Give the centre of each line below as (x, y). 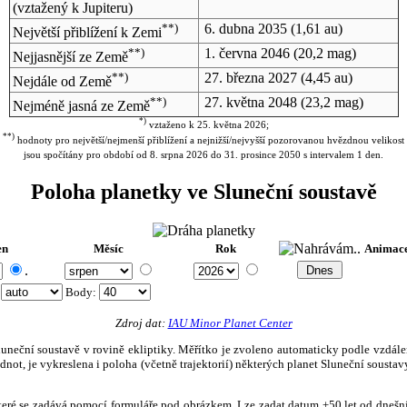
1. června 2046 (247, 53)
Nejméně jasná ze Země (81, 106)
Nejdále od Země (62, 82)
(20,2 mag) (323, 53)
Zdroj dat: (141, 323)
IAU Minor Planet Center (230, 323)
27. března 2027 (250, 77)
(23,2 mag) (330, 102)
